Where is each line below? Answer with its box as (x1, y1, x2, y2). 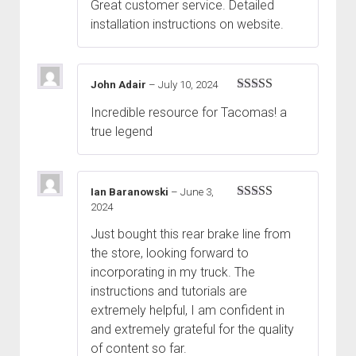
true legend (91, 123, 153, 139)
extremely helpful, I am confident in (91, 302, 284, 318)
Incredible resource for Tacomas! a (91, 104, 287, 120)
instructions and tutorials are (91, 283, 247, 299)
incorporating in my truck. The (91, 264, 255, 280)
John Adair (91, 79, 149, 91)
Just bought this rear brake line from (91, 226, 291, 242)
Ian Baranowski (91, 185, 171, 198)
